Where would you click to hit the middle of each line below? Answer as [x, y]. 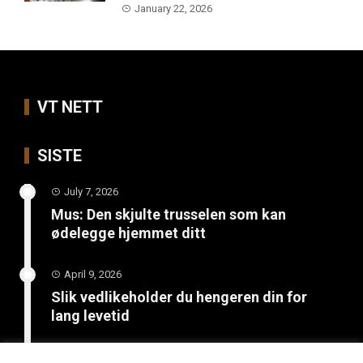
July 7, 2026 [91, 191]
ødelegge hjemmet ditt [128, 233]
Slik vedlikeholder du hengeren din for [179, 297]
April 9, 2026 [93, 274]
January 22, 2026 [173, 8]
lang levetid [90, 315]
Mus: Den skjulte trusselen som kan [169, 214]
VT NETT [70, 107]
